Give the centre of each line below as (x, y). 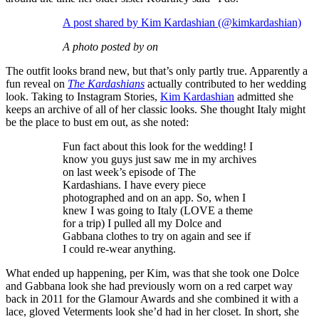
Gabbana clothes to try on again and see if (157, 236)
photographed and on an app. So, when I (154, 198)
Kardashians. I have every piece (134, 185)
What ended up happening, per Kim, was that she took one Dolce (152, 273)
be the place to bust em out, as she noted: (97, 122)
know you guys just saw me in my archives (159, 159)
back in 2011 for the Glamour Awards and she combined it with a (152, 299)
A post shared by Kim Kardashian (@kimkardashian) (182, 23)
